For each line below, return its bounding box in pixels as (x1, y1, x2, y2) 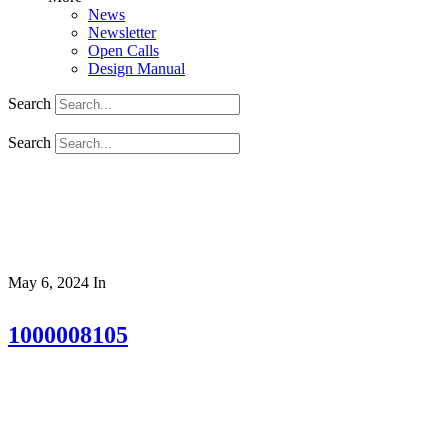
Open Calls (88, 42, 159, 59)
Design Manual (88, 60, 185, 77)
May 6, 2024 (8, 274, 89, 291)
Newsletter (88, 24, 156, 41)
